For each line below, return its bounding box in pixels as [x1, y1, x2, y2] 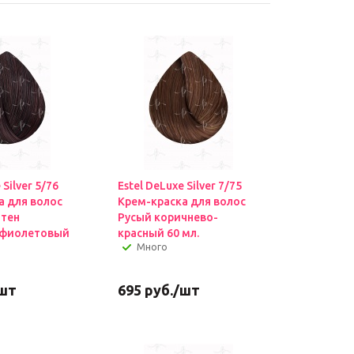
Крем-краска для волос [117, 195, 246, 208]
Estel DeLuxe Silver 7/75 [117, 179, 242, 192]
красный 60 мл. [117, 227, 199, 239]
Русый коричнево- [117, 211, 218, 224]
